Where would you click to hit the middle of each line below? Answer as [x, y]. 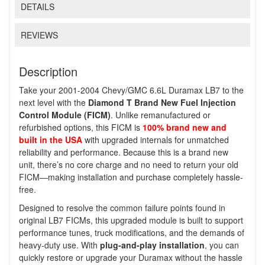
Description [48, 72]
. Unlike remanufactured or [161, 115]
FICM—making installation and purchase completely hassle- [131, 177]
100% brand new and [185, 127]
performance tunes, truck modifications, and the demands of [132, 233]
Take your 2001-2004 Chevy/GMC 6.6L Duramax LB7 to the [131, 90]
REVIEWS [40, 35]
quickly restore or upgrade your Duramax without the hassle [131, 258]
